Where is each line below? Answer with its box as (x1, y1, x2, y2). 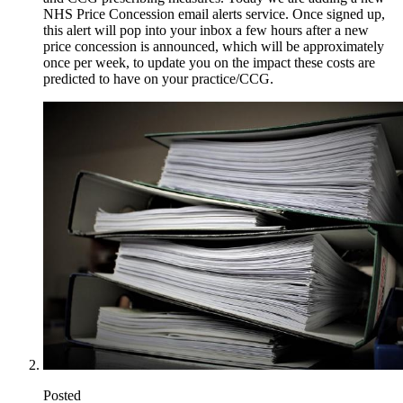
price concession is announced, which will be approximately (43, 38, 384, 54)
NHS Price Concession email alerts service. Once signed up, (43, 5, 385, 22)
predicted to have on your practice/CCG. (43, 70, 273, 86)
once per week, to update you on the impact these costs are (43, 54, 375, 70)
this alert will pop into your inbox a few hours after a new (43, 22, 369, 38)
